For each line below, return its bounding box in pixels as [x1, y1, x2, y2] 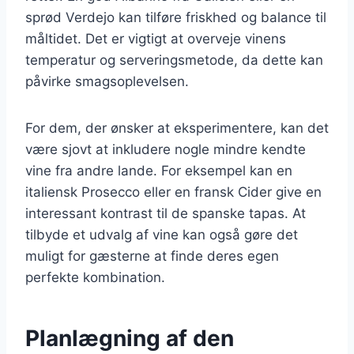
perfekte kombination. [25, 269, 165, 285]
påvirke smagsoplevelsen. [25, 73, 189, 89]
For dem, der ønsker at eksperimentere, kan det [25, 119, 329, 136]
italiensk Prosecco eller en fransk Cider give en [25, 183, 322, 200]
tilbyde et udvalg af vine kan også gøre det [25, 226, 298, 243]
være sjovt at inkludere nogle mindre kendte [25, 141, 306, 157]
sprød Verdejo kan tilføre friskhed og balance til [25, 9, 326, 25]
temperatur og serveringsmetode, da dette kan [25, 51, 323, 68]
